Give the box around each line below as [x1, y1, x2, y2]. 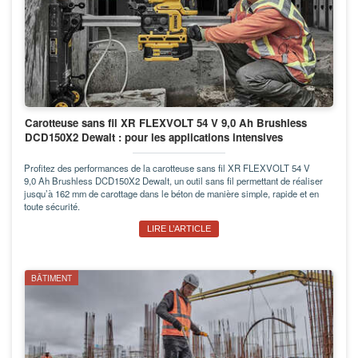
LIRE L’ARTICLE [147, 223, 211, 233]
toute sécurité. [24, 199, 80, 213]
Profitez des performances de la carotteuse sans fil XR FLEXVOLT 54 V [24, 161, 310, 174]
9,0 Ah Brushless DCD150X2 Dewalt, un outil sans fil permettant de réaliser [24, 173, 323, 187]
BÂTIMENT [31, 271, 72, 284]
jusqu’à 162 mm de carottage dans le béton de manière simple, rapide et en [24, 186, 319, 200]
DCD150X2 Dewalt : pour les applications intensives [25, 129, 283, 145]
